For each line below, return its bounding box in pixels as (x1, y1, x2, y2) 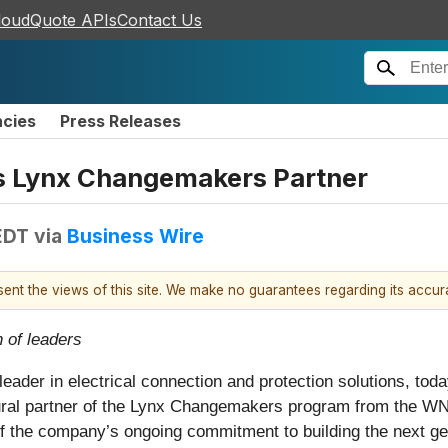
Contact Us (117, 10, 202, 30)
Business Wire (67, 223, 204, 248)
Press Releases (60, 111, 181, 131)
